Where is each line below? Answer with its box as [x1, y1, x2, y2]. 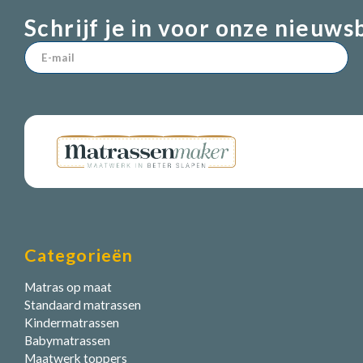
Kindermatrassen [24, 314, 119, 330]
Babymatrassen [24, 332, 110, 348]
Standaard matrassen [24, 297, 141, 312]
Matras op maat [24, 279, 112, 294]
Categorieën [24, 244, 133, 266]
